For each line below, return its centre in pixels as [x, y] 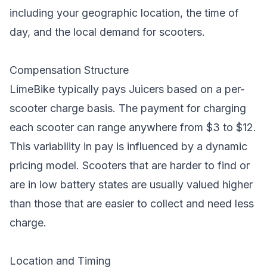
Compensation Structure [69, 70]
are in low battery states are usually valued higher [131, 184]
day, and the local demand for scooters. [107, 32]
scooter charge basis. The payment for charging [128, 108]
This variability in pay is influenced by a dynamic [128, 146]
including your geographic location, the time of [124, 13]
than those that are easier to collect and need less [132, 204]
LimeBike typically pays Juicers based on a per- [127, 89]
